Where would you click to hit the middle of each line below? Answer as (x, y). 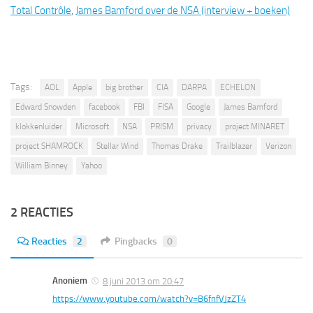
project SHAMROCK (49, 146)
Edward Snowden (45, 107)
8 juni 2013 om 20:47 (143, 282)
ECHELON (238, 88)
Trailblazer (234, 146)
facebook (104, 107)
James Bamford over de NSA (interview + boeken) (183, 11)
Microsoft (92, 127)
